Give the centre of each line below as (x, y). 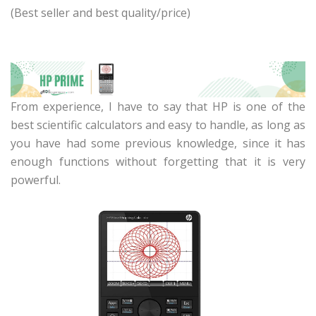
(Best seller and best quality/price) (101, 12)
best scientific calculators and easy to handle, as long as (158, 125)
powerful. (36, 180)
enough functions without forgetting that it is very (158, 162)
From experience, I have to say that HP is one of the (158, 107)
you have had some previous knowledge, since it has (158, 144)
